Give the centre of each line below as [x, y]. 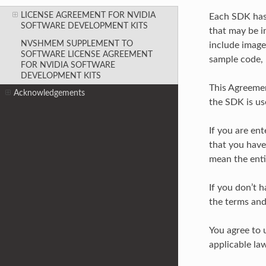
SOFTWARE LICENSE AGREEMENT [86, 54]
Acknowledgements [50, 93]
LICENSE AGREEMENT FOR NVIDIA [88, 15]
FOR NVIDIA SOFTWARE [68, 65]
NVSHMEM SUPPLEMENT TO [77, 43]
